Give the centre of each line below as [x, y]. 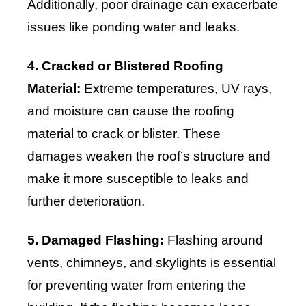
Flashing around [213, 240]
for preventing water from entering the [137, 286]
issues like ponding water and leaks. [134, 27]
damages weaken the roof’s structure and [149, 156]
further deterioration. [86, 201]
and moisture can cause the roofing [131, 111]
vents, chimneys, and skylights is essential [152, 263]
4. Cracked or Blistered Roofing [125, 66]
